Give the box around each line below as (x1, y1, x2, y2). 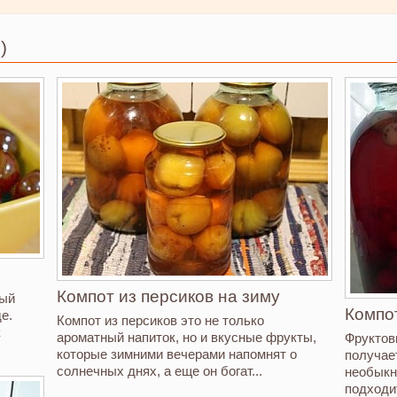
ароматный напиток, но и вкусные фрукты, (56, 329, 316, 345)
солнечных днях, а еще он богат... (56, 362, 262, 378)
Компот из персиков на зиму (56, 286, 280, 306)
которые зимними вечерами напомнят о (56, 346, 297, 362)
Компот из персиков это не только (56, 312, 264, 328)
